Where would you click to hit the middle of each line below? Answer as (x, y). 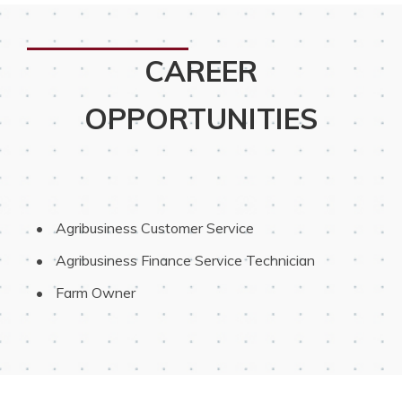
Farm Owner (94, 292)
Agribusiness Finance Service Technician (184, 260)
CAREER (201, 70)
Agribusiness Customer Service (153, 227)
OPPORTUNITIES (201, 118)
